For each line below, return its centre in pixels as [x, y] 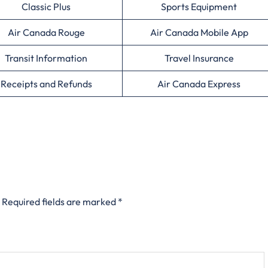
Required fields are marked [60, 202]
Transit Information [46, 58]
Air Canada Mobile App [199, 33]
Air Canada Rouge [46, 33]
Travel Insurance [199, 58]
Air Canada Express [199, 84]
